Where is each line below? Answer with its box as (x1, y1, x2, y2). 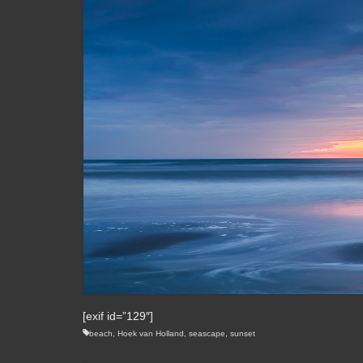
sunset (230, 329, 255, 339)
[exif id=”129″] (83, 310, 153, 323)
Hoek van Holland (117, 329, 184, 339)
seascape (189, 329, 225, 339)
